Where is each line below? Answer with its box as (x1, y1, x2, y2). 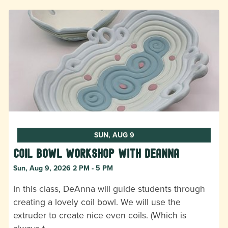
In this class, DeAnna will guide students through (13, 182, 205, 195)
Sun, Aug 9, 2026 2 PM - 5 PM (13, 162, 113, 173)
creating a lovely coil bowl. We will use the (13, 195, 181, 208)
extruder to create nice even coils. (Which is (13, 208, 186, 221)
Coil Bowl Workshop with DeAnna (13, 146, 179, 160)
